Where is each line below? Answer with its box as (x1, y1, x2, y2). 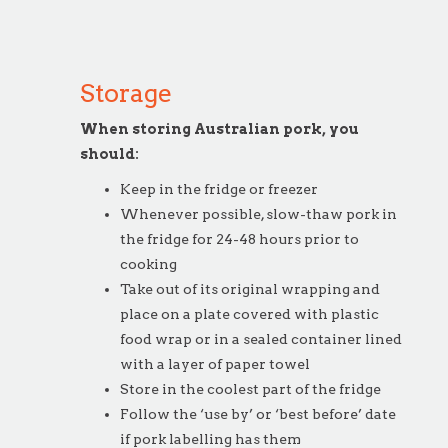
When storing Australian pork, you (79, 121, 359, 137)
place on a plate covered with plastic (119, 306, 379, 322)
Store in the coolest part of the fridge (119, 381, 381, 397)
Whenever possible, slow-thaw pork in (119, 206, 397, 222)
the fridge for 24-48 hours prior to (119, 231, 359, 247)
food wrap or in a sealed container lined (119, 331, 402, 347)
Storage (79, 78, 172, 108)
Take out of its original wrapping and (119, 281, 380, 297)
